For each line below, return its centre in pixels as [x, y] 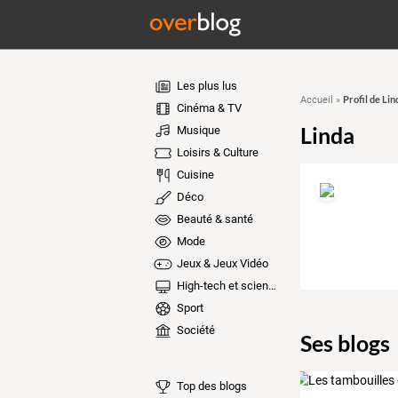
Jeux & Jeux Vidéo [221, 263]
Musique [197, 130]
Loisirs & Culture [216, 152]
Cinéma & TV [207, 108]
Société [194, 330]
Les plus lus [205, 86]
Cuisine [194, 175]
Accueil [316, 100]
